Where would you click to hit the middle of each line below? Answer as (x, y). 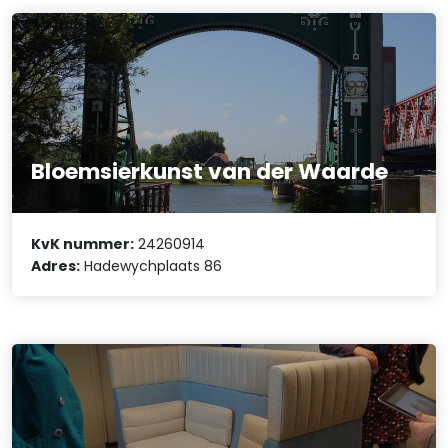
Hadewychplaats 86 (151, 265)
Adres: (56, 265)
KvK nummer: (83, 243)
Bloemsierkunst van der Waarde (210, 172)
